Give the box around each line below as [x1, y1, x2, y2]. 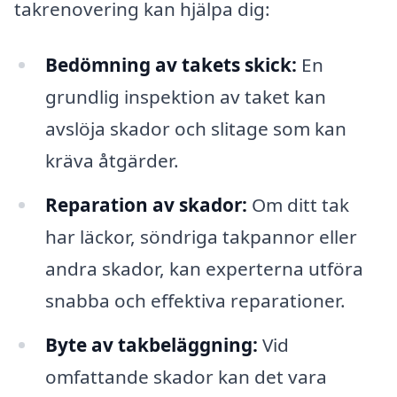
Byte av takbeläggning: [44, 332, 258, 358]
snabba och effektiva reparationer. [44, 288, 346, 314]
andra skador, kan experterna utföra [44, 256, 363, 282]
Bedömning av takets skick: [44, 52, 297, 78]
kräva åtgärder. [44, 148, 179, 174]
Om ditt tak [246, 192, 349, 218]
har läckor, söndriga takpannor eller [44, 224, 357, 250]
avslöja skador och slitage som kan [44, 116, 346, 142]
